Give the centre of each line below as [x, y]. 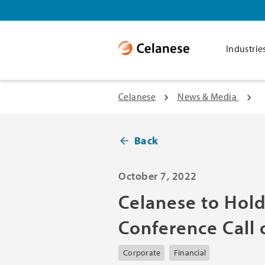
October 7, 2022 [158, 176]
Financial [190, 252]
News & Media [208, 96]
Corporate [142, 252]
